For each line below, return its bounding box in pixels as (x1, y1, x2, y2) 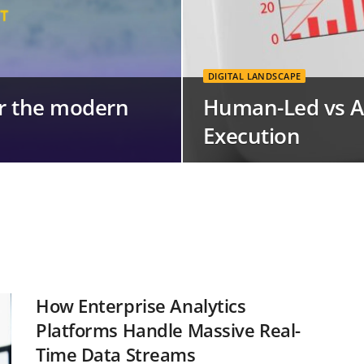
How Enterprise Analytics (36, 293, 246, 318)
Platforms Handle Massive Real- (36, 318, 301, 342)
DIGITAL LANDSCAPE (208, 70, 301, 82)
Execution (203, 121, 301, 150)
